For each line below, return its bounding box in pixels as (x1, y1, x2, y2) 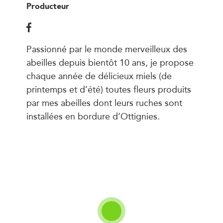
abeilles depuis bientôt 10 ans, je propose (26, 55, 194, 69)
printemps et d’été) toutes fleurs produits (26, 82, 191, 96)
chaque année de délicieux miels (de (26, 68, 172, 83)
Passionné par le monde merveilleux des (26, 41, 187, 56)
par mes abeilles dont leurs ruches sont (26, 95, 182, 110)
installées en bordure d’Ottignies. (26, 109, 160, 123)
